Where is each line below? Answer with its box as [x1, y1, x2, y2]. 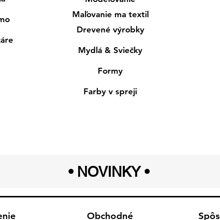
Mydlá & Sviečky [78, 45, 143, 55]
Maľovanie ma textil [72, 9, 149, 20]
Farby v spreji [83, 86, 137, 97]
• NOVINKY [68, 164, 140, 181]
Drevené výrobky [76, 25, 144, 35]
